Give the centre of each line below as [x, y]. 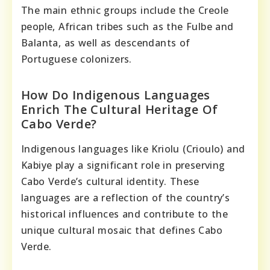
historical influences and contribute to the [125, 214]
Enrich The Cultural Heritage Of [120, 110]
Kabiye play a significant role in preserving [123, 165]
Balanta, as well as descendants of [106, 43]
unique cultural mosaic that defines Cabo [122, 231]
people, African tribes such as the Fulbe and [127, 27]
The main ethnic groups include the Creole [125, 11]
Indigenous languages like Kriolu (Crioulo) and [133, 149]
